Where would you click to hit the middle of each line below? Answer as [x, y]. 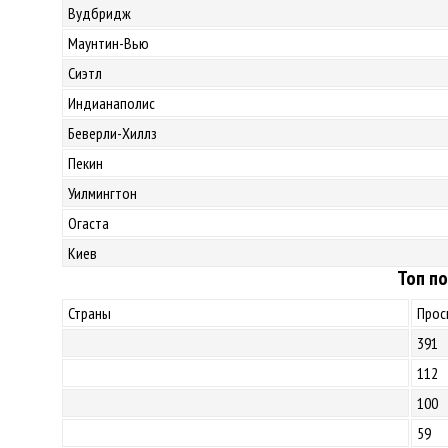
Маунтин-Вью [108, 43]
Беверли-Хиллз [112, 133]
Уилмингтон [102, 193]
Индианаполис [111, 103]
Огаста [88, 223]
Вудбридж [99, 13]
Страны [89, 313]
